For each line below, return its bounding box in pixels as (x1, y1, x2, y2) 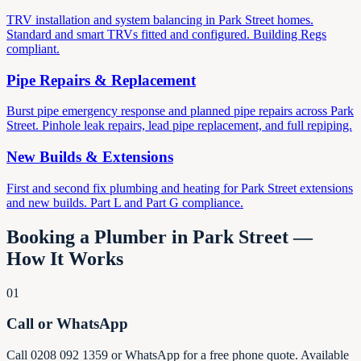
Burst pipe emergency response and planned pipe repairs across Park (6, 104, 354, 118)
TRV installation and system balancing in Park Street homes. (6, 12, 313, 27)
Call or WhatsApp (6, 315, 128, 333)
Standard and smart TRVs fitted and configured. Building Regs (6, 27, 326, 41)
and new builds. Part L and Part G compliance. (6, 195, 243, 210)
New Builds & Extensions (6, 148, 173, 166)
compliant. (6, 41, 60, 56)
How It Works (6, 247, 123, 269)
